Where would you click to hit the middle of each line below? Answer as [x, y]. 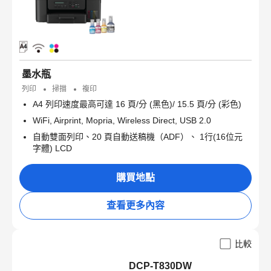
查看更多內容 [135, 206]
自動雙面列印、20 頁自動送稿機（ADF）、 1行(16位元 [138, 137]
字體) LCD [52, 149]
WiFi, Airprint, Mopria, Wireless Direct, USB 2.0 [122, 121]
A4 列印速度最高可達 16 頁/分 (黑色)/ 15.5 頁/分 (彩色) [137, 104]
